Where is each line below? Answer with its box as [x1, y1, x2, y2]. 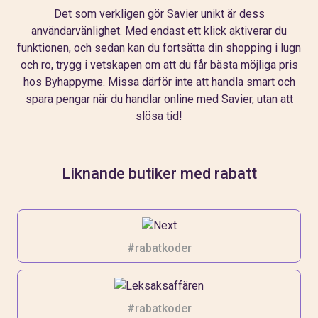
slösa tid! [136, 109, 182, 123]
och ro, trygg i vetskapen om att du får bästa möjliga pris [20, 57, 298, 72]
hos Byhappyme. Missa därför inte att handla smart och [23, 75, 295, 89]
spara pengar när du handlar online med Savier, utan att [25, 92, 293, 106]
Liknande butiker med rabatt [61, 164, 257, 182]
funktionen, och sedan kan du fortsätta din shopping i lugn [17, 40, 301, 55]
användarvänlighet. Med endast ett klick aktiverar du [31, 23, 287, 38]
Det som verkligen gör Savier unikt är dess [53, 6, 265, 21]
